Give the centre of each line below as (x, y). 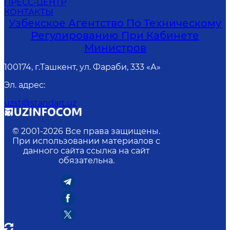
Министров (115, 47)
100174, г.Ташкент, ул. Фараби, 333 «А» (82, 67)
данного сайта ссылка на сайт (86, 150)
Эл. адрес (24, 85)
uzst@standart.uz (40, 103)
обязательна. (86, 160)
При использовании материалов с (86, 141)
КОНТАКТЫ (29, 12)
